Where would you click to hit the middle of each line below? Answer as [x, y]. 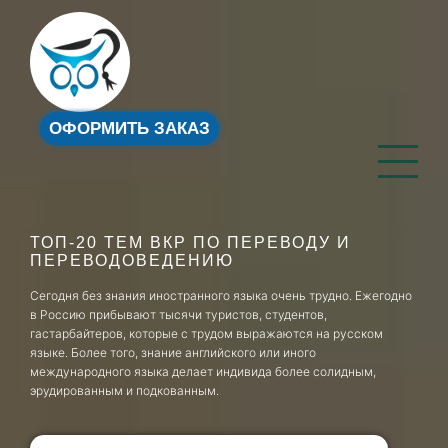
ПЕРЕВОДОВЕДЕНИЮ [132, 260]
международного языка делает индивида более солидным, [203, 371]
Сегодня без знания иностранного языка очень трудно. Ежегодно [221, 295]
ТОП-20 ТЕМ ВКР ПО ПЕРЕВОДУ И [190, 242]
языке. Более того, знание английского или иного [173, 352]
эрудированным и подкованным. [124, 390]
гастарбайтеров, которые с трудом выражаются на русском [206, 333]
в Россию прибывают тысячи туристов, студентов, [178, 314]
